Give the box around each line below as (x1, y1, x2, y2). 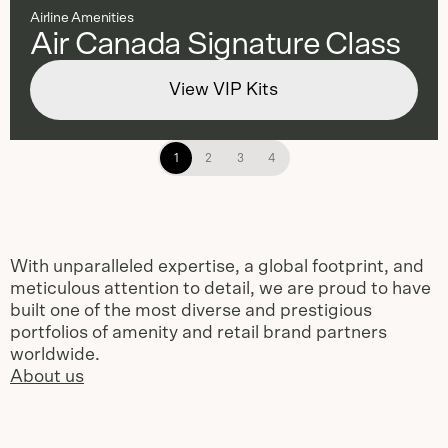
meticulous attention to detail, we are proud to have (10, 280, 431, 298)
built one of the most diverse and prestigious (10, 302, 372, 320)
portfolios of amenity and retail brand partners (10, 324, 387, 342)
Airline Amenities (30, 11, 134, 25)
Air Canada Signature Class (30, 28, 400, 60)
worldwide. (10, 346, 100, 364)
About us (10, 368, 84, 386)
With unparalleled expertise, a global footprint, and (10, 258, 424, 276)
